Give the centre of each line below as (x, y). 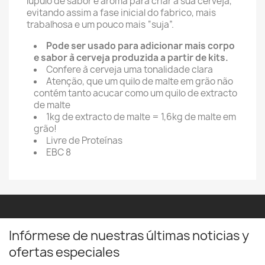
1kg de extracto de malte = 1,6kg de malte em (141, 117)
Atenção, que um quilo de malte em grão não (140, 81)
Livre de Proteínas (84, 140)
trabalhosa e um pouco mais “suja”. (100, 25)
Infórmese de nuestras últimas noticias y (129, 236)
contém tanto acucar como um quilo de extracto (135, 93)
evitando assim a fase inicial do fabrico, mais (121, 13)
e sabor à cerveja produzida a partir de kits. (131, 58)
